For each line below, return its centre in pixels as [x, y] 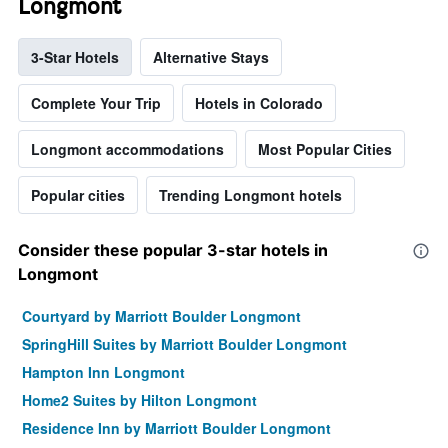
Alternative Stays [211, 56]
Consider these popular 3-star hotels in [173, 249]
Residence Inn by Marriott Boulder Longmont [176, 427]
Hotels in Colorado [259, 102]
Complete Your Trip [96, 102]
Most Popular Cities [325, 148]
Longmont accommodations [127, 148]
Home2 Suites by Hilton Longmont [139, 399]
